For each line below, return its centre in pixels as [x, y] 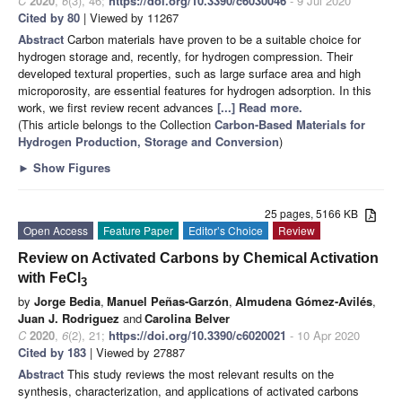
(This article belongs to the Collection [116, 125]
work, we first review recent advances [118, 108]
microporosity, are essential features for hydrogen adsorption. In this [195, 91]
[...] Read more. [260, 108]
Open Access [56, 231]
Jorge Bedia [67, 301]
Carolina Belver [187, 319]
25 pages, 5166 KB [315, 214]
